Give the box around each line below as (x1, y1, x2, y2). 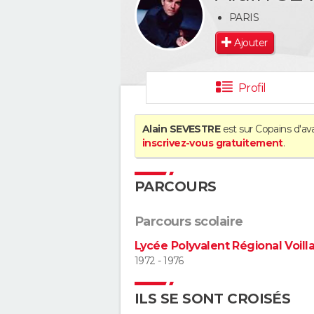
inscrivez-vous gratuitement (142, 137, 283, 149)
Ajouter (234, 36, 268, 49)
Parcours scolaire (135, 214, 243, 229)
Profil (238, 81, 266, 95)
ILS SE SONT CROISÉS (135, 290, 291, 307)
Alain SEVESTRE (142, 123, 221, 135)
